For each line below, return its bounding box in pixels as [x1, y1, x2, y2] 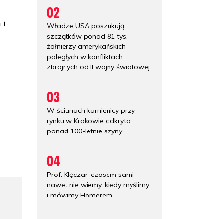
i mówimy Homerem [47, 190, 112, 199]
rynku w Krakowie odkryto [47, 116, 131, 125]
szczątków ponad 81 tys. [47, 31, 128, 41]
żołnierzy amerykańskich [47, 42, 126, 51]
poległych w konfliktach [47, 52, 123, 61]
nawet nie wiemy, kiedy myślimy [47, 180, 149, 189]
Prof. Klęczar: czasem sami [47, 170, 134, 179]
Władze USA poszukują [47, 21, 124, 30]
